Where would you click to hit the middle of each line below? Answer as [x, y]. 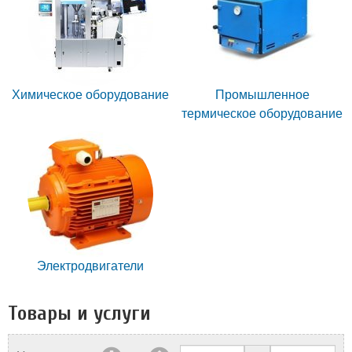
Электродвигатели [90, 266]
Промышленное [262, 95]
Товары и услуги [79, 313]
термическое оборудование [262, 114]
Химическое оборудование [90, 95]
